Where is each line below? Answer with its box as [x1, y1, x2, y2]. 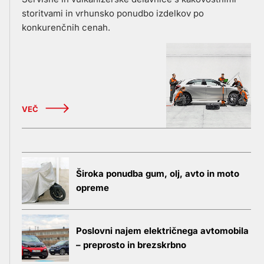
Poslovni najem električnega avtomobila [76, 225, 249, 236]
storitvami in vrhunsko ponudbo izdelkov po [22, 7, 204, 19]
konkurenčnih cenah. [22, 21, 110, 33]
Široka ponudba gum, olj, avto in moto [76, 167, 239, 179]
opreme [76, 181, 109, 193]
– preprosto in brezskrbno [76, 239, 186, 250]
